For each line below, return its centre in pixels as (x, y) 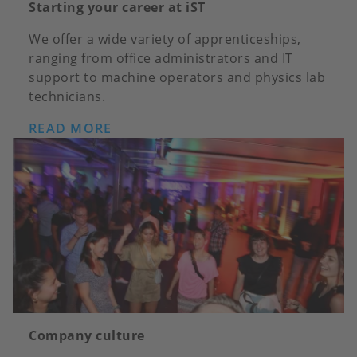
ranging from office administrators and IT (161, 59)
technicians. (67, 97)
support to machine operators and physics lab (177, 78)
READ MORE (71, 129)
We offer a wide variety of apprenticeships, (165, 39)
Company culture (87, 336)
